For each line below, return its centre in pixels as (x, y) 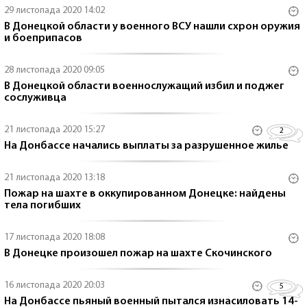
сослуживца (35, 98)
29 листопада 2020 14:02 (54, 11)
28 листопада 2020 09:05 (54, 70)
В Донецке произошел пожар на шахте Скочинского (138, 254)
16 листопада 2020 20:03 (54, 285)
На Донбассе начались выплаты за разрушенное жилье (146, 146)
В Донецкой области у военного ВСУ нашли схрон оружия (152, 27)
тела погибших (42, 206)
